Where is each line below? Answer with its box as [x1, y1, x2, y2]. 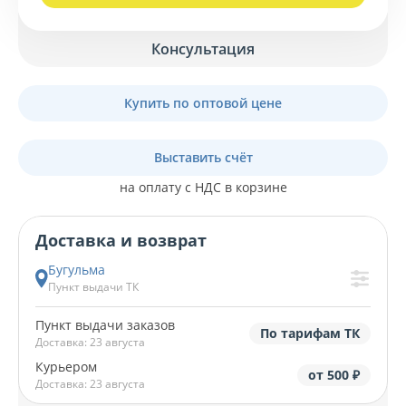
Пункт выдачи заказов [35, 316, 175, 334]
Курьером [35, 358, 97, 376]
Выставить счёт [153, 149, 253, 167]
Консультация [151, 39, 255, 60]
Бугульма [48, 261, 105, 279]
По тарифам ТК [260, 324, 360, 343]
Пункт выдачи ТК [48, 279, 139, 295]
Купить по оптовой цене [124, 94, 282, 112]
